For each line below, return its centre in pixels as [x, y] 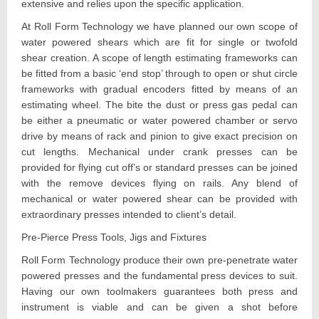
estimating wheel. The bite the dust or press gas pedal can [159, 104]
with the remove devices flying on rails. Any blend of [159, 183]
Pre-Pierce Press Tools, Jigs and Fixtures [114, 237]
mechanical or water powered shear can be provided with [159, 198]
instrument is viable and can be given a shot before [159, 307]
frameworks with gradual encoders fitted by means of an [159, 89]
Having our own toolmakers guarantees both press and [159, 291]
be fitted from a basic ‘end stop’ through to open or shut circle [159, 73]
